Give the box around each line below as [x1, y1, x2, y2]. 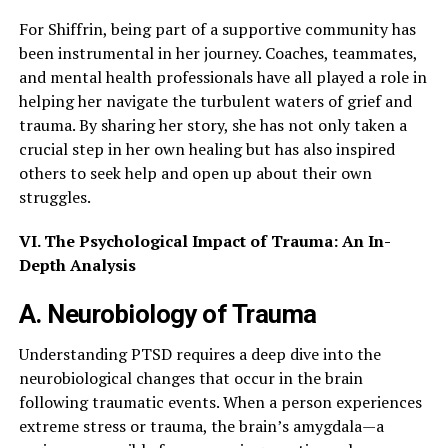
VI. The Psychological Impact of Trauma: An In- [18, 230, 391, 253]
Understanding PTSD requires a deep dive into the [18, 343, 381, 366]
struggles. [18, 186, 91, 209]
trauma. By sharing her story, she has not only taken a [18, 114, 407, 137]
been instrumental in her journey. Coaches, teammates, [18, 42, 417, 65]
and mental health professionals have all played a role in [18, 66, 427, 89]
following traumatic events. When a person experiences [18, 391, 422, 414]
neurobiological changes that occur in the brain [18, 367, 363, 390]
